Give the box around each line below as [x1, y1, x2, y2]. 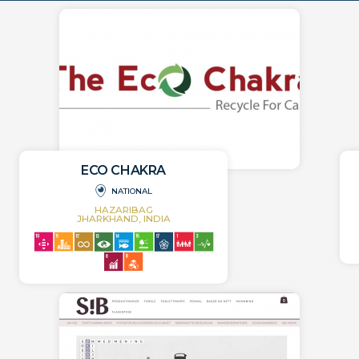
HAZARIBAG [94, 204, 153, 216]
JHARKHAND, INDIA [76, 212, 171, 224]
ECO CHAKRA [81, 162, 166, 178]
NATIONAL [111, 185, 152, 196]
